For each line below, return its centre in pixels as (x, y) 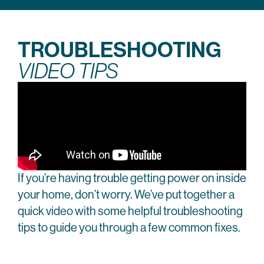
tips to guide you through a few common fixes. (129, 227)
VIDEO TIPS (68, 71)
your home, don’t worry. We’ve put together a (126, 194)
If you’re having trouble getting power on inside (132, 178)
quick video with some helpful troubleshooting (130, 211)
